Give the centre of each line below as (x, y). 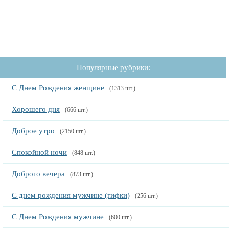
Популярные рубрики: (113, 67)
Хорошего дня (36, 109)
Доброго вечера (38, 174)
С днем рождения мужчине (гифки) (71, 195)
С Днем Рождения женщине (58, 88)
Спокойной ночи (39, 152)
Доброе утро (33, 131)
